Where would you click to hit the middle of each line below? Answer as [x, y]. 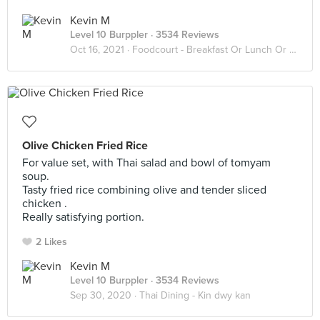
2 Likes [51, 242]
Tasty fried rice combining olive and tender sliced [144, 190]
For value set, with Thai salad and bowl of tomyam [146, 163]
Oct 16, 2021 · [101, 50]
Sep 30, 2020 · [105, 295]
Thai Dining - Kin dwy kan [195, 295]
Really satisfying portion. [83, 217]
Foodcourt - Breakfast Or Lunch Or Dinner [211, 50]
